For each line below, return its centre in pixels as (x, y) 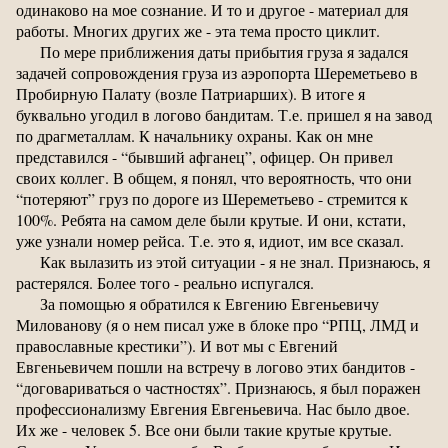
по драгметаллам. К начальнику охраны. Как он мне (194, 136)
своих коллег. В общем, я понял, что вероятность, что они (214, 178)
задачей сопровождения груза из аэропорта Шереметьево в (217, 73)
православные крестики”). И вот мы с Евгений (177, 346)
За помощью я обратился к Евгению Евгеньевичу (209, 304)
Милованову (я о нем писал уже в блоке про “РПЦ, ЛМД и (217, 325)
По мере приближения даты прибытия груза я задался (224, 52)
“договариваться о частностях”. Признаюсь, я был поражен (218, 388)
